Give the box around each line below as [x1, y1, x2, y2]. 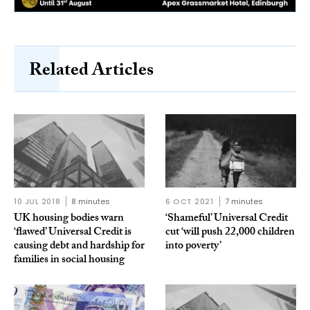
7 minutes [224, 196, 263, 208]
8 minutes [71, 196, 111, 208]
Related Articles [29, 56, 154, 87]
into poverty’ [165, 237, 221, 257]
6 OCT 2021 [165, 196, 214, 208]
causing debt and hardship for [14, 237, 145, 257]
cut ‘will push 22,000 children [165, 224, 295, 243]
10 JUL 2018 [14, 196, 61, 208]
